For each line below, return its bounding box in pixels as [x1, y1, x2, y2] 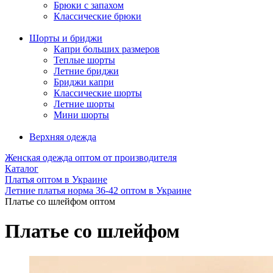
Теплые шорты [54, 55, 115, 65]
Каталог [5, 163, 38, 174]
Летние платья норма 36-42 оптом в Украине [5, 185, 191, 196]
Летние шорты [54, 99, 115, 109]
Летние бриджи [54, 66, 119, 76]
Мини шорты [54, 110, 109, 120]
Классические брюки [54, 11, 141, 21]
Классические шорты [54, 88, 142, 98]
